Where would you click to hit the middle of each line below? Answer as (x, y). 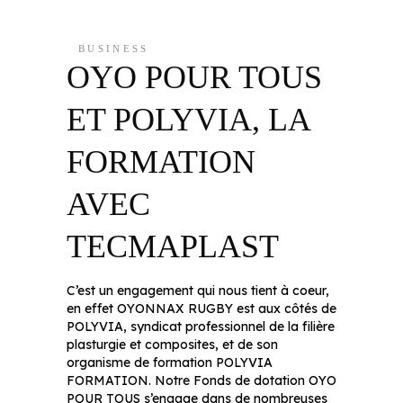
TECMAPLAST (173, 246)
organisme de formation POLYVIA (170, 362)
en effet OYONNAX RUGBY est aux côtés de (201, 308)
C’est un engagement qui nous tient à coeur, (198, 290)
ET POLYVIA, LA (188, 119)
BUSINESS (114, 48)
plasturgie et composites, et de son (172, 344)
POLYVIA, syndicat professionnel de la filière (201, 326)
